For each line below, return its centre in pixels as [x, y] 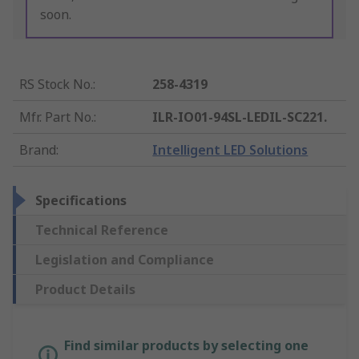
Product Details [85, 290]
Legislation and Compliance [125, 260]
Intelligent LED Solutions [230, 150]
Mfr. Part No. [56, 117]
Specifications [81, 201]
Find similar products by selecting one [186, 346]
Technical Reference [102, 230]
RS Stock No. [56, 85]
